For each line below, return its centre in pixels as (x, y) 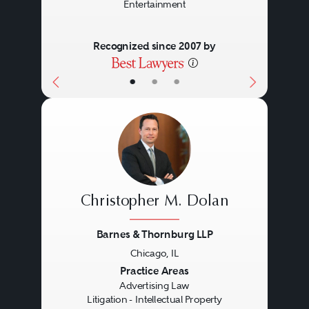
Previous (81, 272)
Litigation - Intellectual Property (154, 300)
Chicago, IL (154, 253)
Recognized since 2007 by (154, 46)
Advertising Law (154, 286)
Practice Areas (154, 271)
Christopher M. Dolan (154, 202)
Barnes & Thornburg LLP (154, 235)
